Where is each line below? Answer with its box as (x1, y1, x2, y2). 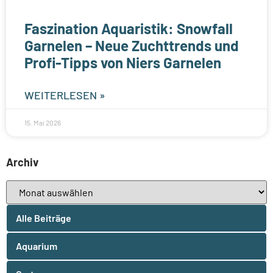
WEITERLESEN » (24, 88, 105, 102)
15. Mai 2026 (24, 118, 61, 127)
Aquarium (16, 239, 57, 252)
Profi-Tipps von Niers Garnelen (24, 53, 221, 71)
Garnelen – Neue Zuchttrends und (24, 36, 239, 54)
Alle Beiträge (16, 211, 71, 224)
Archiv (6, 155, 38, 169)
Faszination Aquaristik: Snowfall (24, 19, 233, 37)
